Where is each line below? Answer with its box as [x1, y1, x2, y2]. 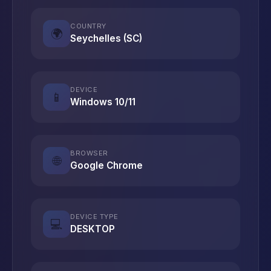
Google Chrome [70, 160, 143, 171]
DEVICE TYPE [70, 212, 119, 221]
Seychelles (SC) [70, 33, 142, 44]
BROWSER [70, 149, 108, 157]
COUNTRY [70, 22, 106, 30]
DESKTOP [70, 223, 115, 235]
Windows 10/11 [70, 96, 135, 108]
